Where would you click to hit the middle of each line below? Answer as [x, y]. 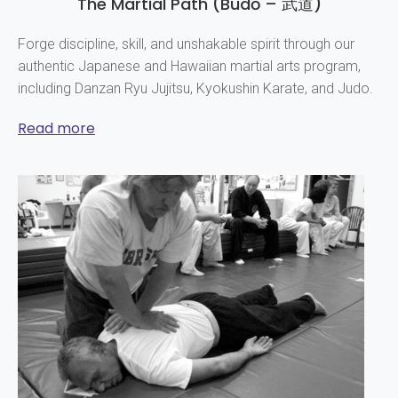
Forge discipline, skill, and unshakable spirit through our [186, 44]
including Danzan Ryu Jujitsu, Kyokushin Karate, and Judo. [195, 88]
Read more [56, 128]
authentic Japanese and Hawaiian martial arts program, [189, 66]
